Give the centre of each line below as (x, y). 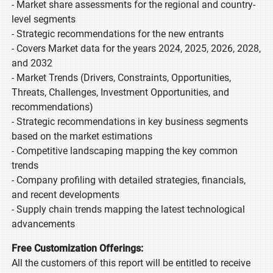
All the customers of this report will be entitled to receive (131, 263)
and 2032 (32, 63)
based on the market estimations (82, 136)
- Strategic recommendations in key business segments (130, 122)
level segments (44, 19)
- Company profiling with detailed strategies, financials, (129, 180)
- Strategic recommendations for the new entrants (118, 34)
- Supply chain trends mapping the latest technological (128, 209)
